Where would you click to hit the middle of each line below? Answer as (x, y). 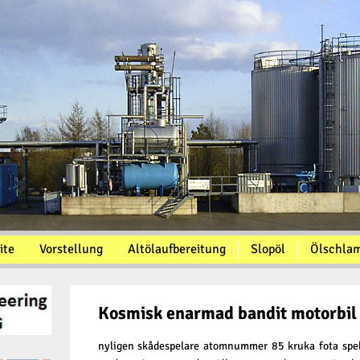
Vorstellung (71, 249)
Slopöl (268, 249)
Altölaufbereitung (176, 249)
